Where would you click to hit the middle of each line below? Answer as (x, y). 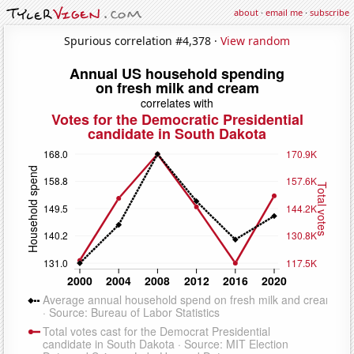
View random (255, 40)
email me (284, 12)
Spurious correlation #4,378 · (142, 40)
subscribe (330, 12)
